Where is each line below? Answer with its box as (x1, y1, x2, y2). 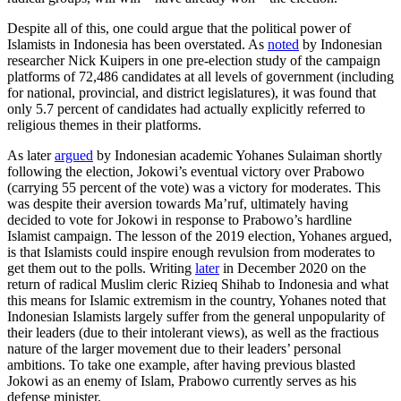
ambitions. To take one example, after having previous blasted (7, 357, 355, 373)
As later (7, 148, 55, 164)
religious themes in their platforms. (7, 117, 201, 133)
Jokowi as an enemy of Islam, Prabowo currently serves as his (7, 373, 356, 389)
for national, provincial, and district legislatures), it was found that (7, 85, 376, 101)
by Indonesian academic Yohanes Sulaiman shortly (93, 148, 382, 164)
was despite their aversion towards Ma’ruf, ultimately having (7, 196, 348, 212)
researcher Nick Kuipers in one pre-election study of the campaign (7, 53, 380, 69)
